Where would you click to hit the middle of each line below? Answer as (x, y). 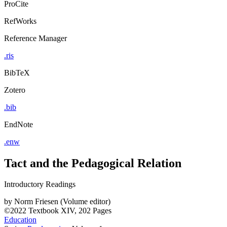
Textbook (44, 211)
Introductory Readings (40, 184)
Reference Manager (35, 38)
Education (20, 220)
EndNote (18, 124)
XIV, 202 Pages (86, 211)
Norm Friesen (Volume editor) (62, 202)
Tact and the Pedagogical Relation (93, 163)
